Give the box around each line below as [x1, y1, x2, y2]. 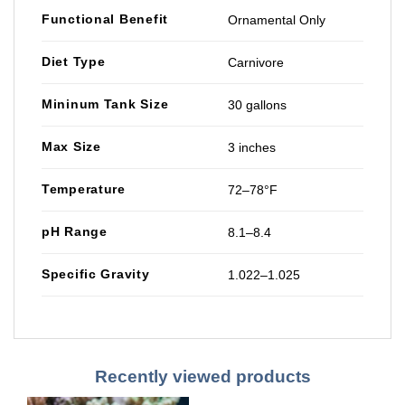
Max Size [42, 139, 101, 155]
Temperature [42, 182, 126, 197]
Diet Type [42, 54, 106, 70]
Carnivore [228, 55, 285, 71]
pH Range [42, 224, 108, 240]
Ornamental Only [228, 13, 326, 28]
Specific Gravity [42, 267, 150, 282]
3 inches [228, 140, 277, 155]
